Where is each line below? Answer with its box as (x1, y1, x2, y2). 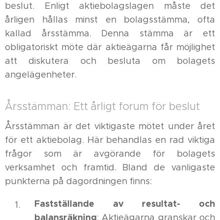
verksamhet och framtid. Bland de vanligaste (5, 162, 215, 173)
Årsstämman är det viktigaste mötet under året (5, 121, 215, 132)
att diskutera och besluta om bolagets (5, 55, 215, 66)
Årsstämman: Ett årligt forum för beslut (5, 100, 200, 113)
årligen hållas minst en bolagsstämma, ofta (5, 14, 215, 25)
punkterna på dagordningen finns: (5, 176, 152, 187)
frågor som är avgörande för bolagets (5, 148, 215, 159)
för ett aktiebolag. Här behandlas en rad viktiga (5, 135, 215, 145)
